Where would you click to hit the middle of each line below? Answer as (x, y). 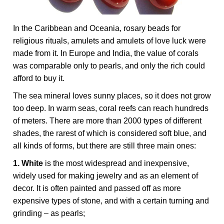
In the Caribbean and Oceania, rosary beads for (97, 28)
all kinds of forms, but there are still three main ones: (105, 145)
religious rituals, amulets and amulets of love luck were (110, 40)
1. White (28, 163)
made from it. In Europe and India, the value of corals (106, 53)
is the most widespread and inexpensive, (116, 163)
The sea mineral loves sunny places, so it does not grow (112, 95)
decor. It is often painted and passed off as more (97, 188)
